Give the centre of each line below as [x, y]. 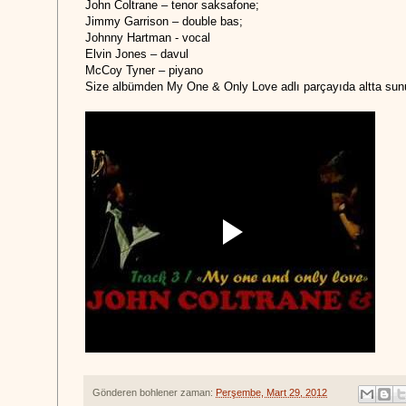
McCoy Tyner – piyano [144, 71]
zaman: [198, 393]
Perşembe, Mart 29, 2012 [271, 393]
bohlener [159, 393]
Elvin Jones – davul [137, 54]
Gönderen [116, 393]
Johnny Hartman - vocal [148, 38]
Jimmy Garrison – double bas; [164, 22]
